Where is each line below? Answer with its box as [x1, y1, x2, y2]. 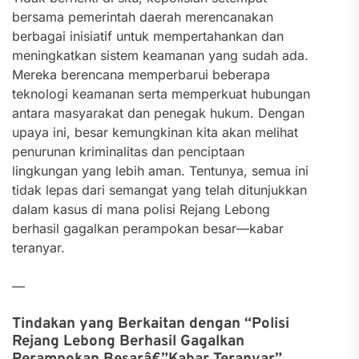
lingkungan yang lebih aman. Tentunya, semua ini [12, 163, 309, 179]
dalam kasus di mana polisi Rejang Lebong [12, 201, 270, 217]
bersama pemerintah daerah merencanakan [12, 9, 273, 25]
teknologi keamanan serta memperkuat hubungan [12, 86, 310, 102]
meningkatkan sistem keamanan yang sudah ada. [12, 47, 309, 63]
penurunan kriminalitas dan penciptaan [12, 143, 244, 159]
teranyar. [12, 240, 65, 256]
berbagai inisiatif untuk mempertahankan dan [12, 28, 284, 44]
